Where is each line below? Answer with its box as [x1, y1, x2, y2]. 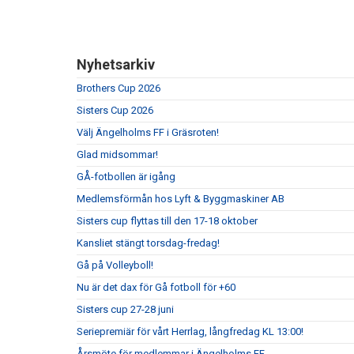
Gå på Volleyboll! [77, 259, 153, 271]
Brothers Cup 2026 [77, 82, 160, 94]
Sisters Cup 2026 [77, 104, 153, 116]
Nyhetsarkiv [77, 56, 155, 73]
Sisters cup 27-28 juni [77, 303, 174, 315]
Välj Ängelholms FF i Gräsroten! [77, 126, 219, 138]
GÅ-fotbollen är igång [77, 171, 175, 183]
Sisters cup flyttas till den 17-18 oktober [77, 215, 258, 227]
